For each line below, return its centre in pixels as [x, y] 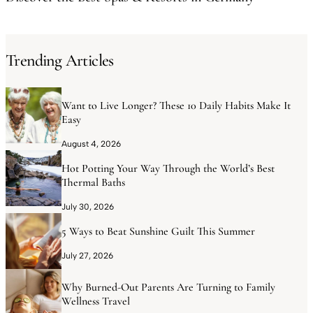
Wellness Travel [96, 301]
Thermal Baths [93, 183]
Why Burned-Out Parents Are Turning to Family [168, 287]
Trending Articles [60, 61]
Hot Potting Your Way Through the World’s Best [168, 169]
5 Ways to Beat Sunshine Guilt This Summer [158, 232]
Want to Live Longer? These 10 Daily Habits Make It [176, 106]
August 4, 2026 [91, 144]
